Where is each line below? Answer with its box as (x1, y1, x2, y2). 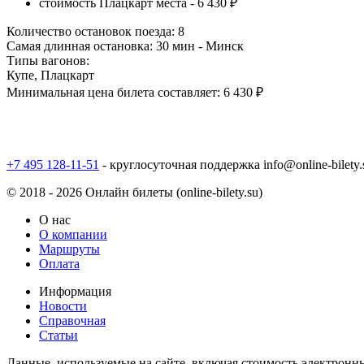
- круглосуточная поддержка (99, 157, 260, 171)
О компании (39, 227, 107, 241)
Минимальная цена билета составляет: (6, 84, 220, 99)
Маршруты (39, 241, 100, 256)
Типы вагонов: (6, 53, 89, 67)
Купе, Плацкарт (6, 67, 94, 82)
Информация (39, 284, 111, 298)
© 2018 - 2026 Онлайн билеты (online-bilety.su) (6, 184, 262, 199)
